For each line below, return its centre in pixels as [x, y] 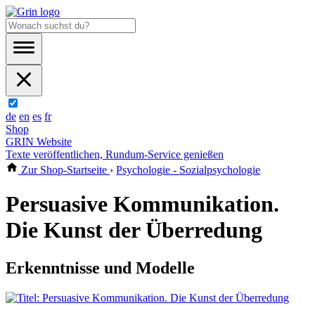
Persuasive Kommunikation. [142, 204]
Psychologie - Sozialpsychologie [188, 170]
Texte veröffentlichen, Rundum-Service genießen [115, 154]
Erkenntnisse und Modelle [100, 268]
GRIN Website [39, 142]
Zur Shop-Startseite [64, 170]
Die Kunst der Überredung [134, 230]
